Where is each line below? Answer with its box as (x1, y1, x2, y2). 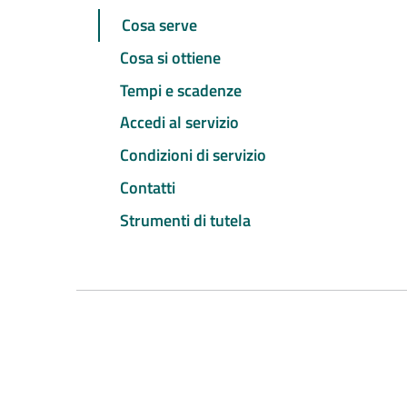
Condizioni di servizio (120, 143, 266, 168)
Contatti (120, 174, 175, 200)
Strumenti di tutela (120, 207, 251, 233)
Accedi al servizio (120, 110, 239, 135)
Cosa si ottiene (120, 45, 221, 70)
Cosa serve (122, 13, 197, 38)
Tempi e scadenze (120, 77, 242, 103)
